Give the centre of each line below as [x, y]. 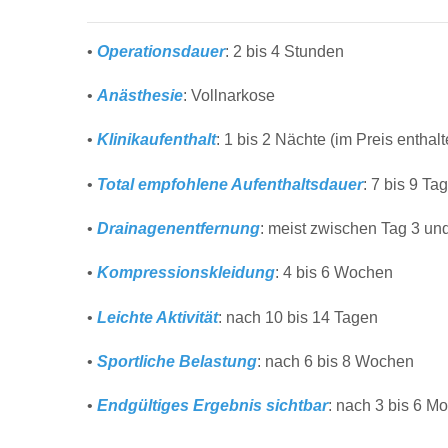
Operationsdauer [161, 51]
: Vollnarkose [229, 96]
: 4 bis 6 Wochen [334, 273]
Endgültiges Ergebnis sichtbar [212, 406]
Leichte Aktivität [157, 317]
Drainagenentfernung [178, 229]
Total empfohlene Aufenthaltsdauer [230, 184]
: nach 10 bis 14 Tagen [298, 317]
